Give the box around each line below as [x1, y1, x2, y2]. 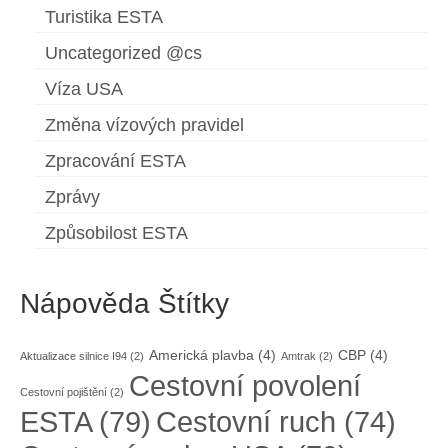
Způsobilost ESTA [45, 223, 188, 244]
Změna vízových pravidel [45, 115, 244, 136]
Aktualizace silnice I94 [20, 350, 127, 363]
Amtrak [281, 350, 316, 363]
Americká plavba [149, 348, 254, 364]
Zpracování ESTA [45, 151, 186, 172]
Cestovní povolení [129, 369, 361, 403]
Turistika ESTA [45, 7, 163, 28]
